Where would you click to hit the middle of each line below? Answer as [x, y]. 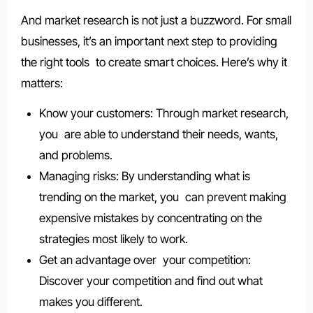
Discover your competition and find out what [151, 281]
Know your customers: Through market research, [163, 113]
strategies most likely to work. [113, 239]
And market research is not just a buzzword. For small [156, 20]
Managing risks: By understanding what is [144, 176]
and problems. [75, 155]
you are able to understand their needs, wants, [158, 134]
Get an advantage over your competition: [145, 260]
